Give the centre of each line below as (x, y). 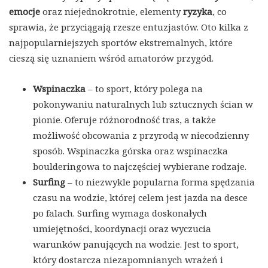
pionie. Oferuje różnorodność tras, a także (124, 120)
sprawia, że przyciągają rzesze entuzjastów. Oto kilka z (129, 27)
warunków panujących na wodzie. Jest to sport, (136, 244)
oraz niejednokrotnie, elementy (112, 12)
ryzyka (198, 12)
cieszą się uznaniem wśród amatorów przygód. (111, 58)
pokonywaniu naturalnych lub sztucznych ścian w (143, 104)
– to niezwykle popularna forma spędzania (160, 182)
